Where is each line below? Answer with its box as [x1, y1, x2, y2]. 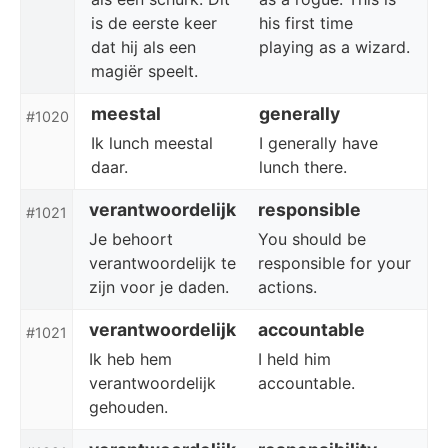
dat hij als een [91, 37, 196, 57]
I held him [258, 349, 331, 369]
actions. [258, 277, 317, 297]
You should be [258, 229, 366, 249]
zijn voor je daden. [89, 277, 229, 297]
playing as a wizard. [259, 37, 410, 57]
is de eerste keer [91, 13, 217, 33]
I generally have [259, 133, 378, 153]
